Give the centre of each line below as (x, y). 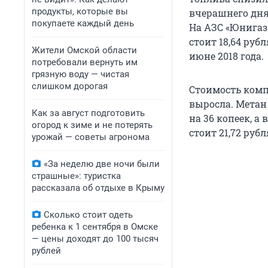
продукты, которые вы (80, 11)
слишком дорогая (70, 86)
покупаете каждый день (83, 23)
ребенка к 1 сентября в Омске (95, 227)
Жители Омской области (84, 50)
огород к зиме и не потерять (92, 125)
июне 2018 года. (226, 56)
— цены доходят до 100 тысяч (95, 239)
